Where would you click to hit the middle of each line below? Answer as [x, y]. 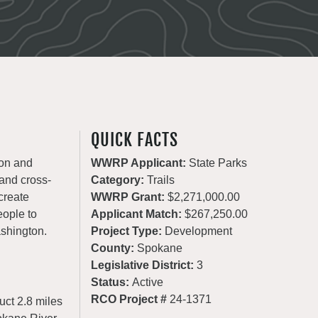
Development [199, 231]
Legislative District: [144, 265]
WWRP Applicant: [140, 163]
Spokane [160, 248]
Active [148, 282]
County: [114, 248]
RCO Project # [131, 299]
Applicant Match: [138, 214]
